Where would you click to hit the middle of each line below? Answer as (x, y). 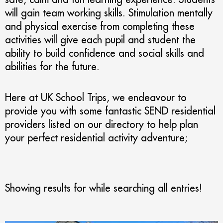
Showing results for (47, 188)
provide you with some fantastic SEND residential (110, 111)
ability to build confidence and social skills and (105, 53)
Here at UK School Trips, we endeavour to (96, 97)
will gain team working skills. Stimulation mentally (109, 13)
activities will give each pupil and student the (100, 40)
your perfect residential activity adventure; (96, 138)
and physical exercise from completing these (100, 26)
